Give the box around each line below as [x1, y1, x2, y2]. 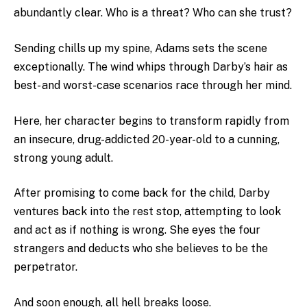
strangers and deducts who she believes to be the [14, 242, 268, 256]
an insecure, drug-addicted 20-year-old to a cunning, [14, 132, 280, 146]
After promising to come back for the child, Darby [14, 186, 270, 200]
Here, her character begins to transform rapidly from [14, 114, 289, 127]
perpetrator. [14, 260, 77, 274]
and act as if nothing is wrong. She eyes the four [14, 223, 260, 237]
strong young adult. [14, 151, 113, 164]
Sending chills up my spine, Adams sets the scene [14, 42, 267, 55]
